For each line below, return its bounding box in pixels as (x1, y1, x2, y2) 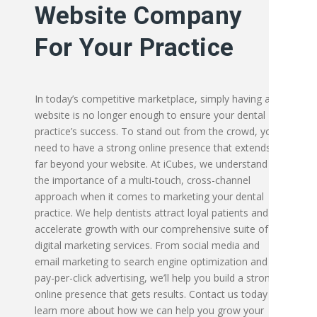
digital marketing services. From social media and (35, 238, 260, 252)
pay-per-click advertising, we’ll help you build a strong (35, 271, 276, 284)
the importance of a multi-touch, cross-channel (35, 173, 250, 187)
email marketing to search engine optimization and (35, 255, 267, 268)
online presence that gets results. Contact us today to (35, 287, 280, 301)
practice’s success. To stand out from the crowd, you (35, 125, 277, 138)
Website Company (35, 1, 243, 30)
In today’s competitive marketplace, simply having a (35, 92, 270, 105)
